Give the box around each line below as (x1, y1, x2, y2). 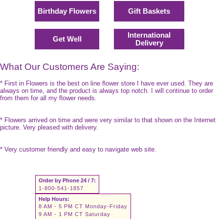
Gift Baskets (128, 7, 170, 15)
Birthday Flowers (38, 7, 96, 15)
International (128, 31, 171, 39)
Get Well (52, 35, 82, 43)
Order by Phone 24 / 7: (38, 177, 96, 183)
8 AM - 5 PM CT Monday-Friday (38, 203, 128, 209)
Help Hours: (38, 196, 69, 202)
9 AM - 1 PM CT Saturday (38, 211, 110, 217)
